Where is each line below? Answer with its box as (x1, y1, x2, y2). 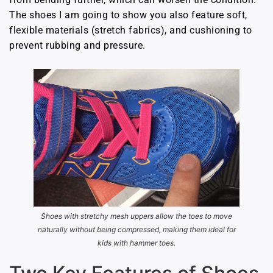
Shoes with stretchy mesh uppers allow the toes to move (41, 211, 232, 221)
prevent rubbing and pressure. (9, 40, 146, 52)
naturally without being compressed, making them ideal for (37, 225, 236, 235)
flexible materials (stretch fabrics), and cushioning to (9, 24, 252, 37)
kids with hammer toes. (97, 238, 175, 248)
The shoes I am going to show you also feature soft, (9, 9, 247, 21)
